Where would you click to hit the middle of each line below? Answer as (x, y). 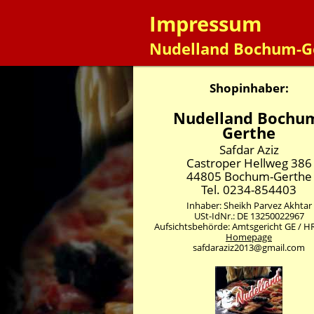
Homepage (249, 237)
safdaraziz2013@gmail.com (249, 247)
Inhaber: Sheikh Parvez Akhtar (249, 205)
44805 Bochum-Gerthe (249, 176)
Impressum (205, 24)
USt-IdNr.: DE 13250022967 (249, 216)
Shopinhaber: (249, 88)
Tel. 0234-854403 (249, 190)
